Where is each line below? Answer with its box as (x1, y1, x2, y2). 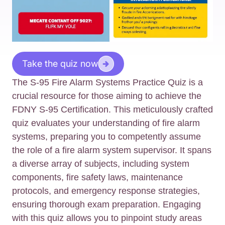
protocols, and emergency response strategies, (12, 186, 200, 196)
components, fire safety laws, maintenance (12, 172, 183, 183)
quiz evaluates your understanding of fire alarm (12, 118, 200, 129)
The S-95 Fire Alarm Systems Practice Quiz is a (12, 77, 203, 88)
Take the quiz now (22, 58, 98, 69)
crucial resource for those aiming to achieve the (12, 91, 201, 101)
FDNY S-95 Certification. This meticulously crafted (12, 104, 213, 115)
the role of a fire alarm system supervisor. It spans (12, 145, 211, 156)
